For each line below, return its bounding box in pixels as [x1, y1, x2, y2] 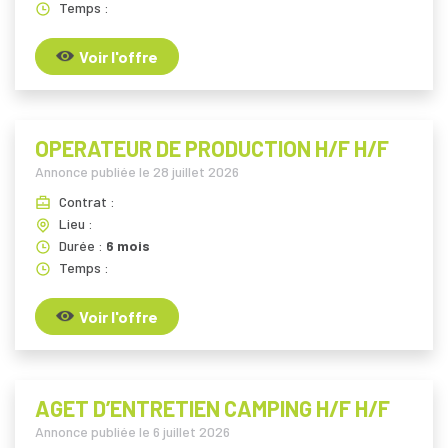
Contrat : [59, 192, 115, 210]
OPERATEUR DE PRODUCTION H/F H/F [35, 134, 389, 161]
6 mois [106, 236, 150, 254]
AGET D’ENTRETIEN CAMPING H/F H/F [35, 394, 390, 421]
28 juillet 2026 [153, 162, 239, 180]
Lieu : [59, 214, 93, 232]
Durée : [59, 236, 106, 254]
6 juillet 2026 [153, 422, 230, 440]
